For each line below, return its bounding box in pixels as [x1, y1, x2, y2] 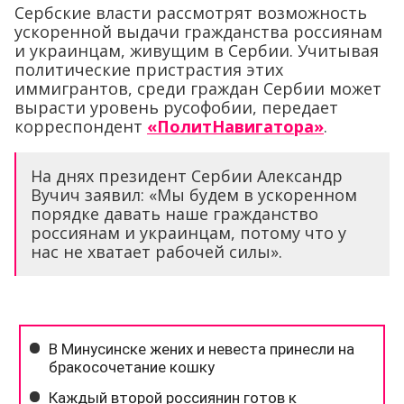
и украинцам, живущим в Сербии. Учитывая [14, 39, 379, 61]
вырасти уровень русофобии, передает [14, 96, 338, 118]
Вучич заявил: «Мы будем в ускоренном [31, 183, 357, 206]
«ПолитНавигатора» [147, 115, 324, 137]
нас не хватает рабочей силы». [31, 240, 282, 262]
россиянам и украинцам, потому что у [31, 221, 346, 243]
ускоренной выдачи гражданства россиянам [14, 20, 382, 42]
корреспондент [14, 115, 147, 137]
